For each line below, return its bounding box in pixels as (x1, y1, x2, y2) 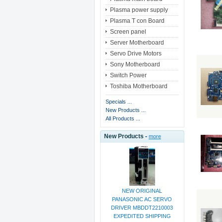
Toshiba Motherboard (110, 83, 167, 90)
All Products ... (105, 115, 140, 122)
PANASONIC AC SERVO (112, 196, 172, 203)
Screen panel (110, 28, 146, 36)
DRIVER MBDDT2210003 (111, 205, 173, 211)
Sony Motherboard (110, 61, 160, 68)
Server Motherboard (110, 39, 164, 47)
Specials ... (105, 99, 132, 105)
